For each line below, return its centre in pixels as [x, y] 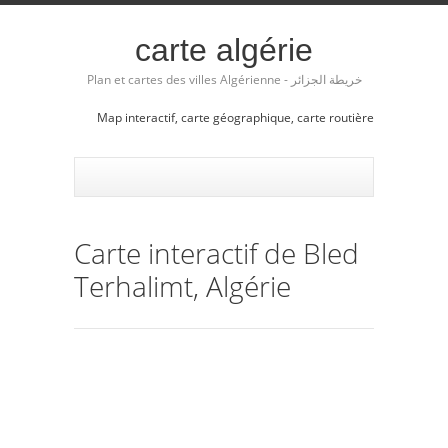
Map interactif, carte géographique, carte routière [235, 117]
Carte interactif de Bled [216, 252]
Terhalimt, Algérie [182, 285]
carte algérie [224, 50]
